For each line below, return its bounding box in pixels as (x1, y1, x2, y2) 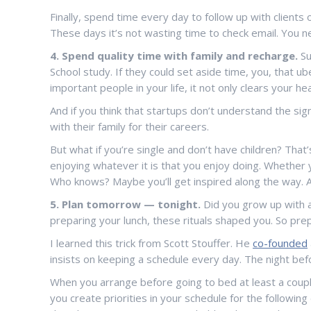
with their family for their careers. (50, 119, 209, 133)
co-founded (253, 236, 308, 250)
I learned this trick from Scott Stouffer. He (50, 236, 253, 250)
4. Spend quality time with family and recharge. (50, 49, 298, 62)
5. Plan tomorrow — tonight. (50, 197, 201, 211)
